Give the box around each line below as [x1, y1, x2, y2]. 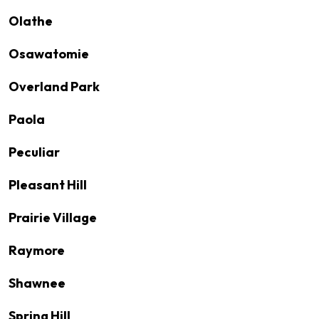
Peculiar [9, 144, 60, 160]
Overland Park [9, 78, 100, 95]
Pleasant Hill [9, 177, 87, 193]
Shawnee [9, 275, 66, 291]
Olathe [9, 13, 53, 29]
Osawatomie [9, 46, 89, 62]
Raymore [9, 242, 65, 258]
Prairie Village [9, 209, 97, 226]
